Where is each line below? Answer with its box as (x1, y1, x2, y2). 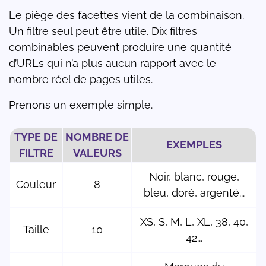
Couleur (16, 178, 56, 191)
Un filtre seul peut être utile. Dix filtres (9, 25, 197, 38)
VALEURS (72, 147, 122, 160)
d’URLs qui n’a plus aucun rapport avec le (9, 57, 216, 70)
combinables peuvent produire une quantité (9, 41, 232, 54)
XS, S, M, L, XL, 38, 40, (140, 216, 248, 229)
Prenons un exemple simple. (9, 99, 153, 112)
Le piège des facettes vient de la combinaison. (9, 9, 244, 22)
